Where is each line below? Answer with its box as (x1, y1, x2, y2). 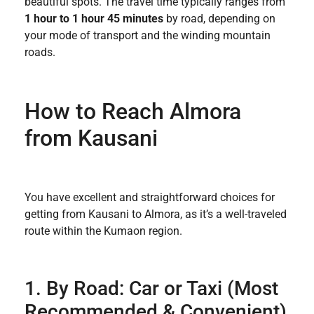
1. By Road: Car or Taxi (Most (25, 277, 278, 301)
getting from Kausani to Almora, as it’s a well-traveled (25, 207, 287, 221)
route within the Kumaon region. (25, 224, 182, 238)
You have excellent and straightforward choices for (25, 191, 275, 205)
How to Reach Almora (25, 98, 241, 125)
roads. (25, 46, 55, 60)
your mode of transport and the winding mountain (25, 29, 271, 43)
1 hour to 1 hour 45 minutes (25, 12, 163, 26)
